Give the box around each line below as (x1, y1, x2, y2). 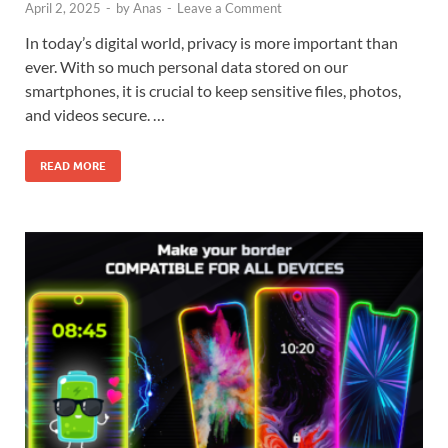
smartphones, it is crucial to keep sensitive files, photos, (25, 81, 401, 101)
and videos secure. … (25, 105, 165, 125)
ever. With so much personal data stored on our (25, 57, 348, 77)
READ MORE (40, 159, 106, 174)
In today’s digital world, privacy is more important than (25, 33, 398, 53)
